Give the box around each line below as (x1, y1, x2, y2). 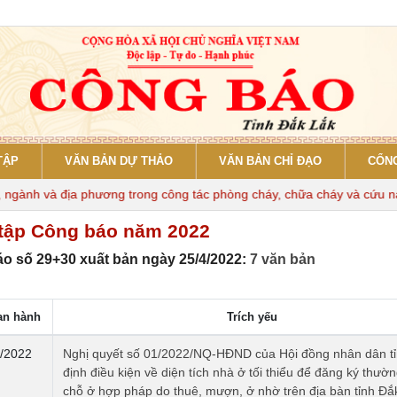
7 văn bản (250, 251, 315, 267)
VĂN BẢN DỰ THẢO (65, 154, 173, 167)
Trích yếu (226, 310, 277, 324)
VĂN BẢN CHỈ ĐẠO (219, 154, 322, 167)
